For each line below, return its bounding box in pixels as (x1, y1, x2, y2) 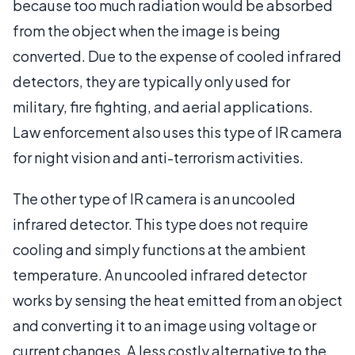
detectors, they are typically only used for (13, 71, 290, 90)
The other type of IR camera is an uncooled (13, 189, 296, 208)
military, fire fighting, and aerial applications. (13, 97, 313, 116)
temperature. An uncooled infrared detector (13, 265, 307, 284)
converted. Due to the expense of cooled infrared (13, 46, 342, 65)
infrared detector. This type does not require (13, 214, 308, 233)
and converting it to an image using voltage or (13, 315, 316, 334)
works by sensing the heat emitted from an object (13, 290, 342, 309)
